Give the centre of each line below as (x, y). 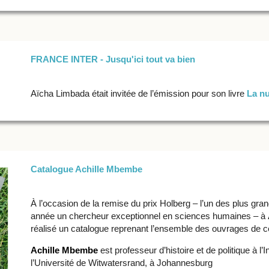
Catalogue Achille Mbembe (86, 169)
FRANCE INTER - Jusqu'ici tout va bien (113, 59)
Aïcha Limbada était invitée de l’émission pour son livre (138, 94)
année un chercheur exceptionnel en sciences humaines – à (148, 216)
